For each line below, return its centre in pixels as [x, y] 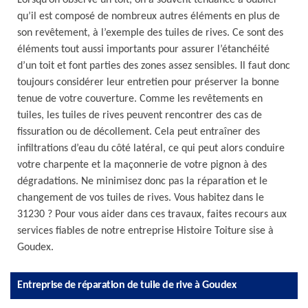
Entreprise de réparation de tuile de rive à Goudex [126, 285]
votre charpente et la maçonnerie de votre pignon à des [142, 165]
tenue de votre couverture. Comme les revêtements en [140, 99]
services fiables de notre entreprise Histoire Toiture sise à [145, 231]
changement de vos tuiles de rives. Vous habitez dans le [141, 198]
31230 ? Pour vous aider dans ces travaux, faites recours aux [152, 214]
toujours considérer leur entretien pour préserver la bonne [148, 82]
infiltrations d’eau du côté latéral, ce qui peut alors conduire [151, 148]
